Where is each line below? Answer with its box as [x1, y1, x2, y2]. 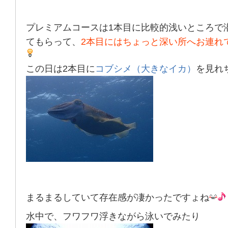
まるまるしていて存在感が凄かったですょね [26, 192, 209, 203]
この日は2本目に [26, 64, 95, 74]
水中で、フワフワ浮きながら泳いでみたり [26, 211, 200, 221]
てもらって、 [26, 37, 81, 47]
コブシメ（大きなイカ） [95, 64, 196, 74]
